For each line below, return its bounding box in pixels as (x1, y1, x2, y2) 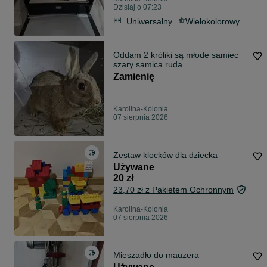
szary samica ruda (113, 60, 182, 70)
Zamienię (113, 72, 154, 82)
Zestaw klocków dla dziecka (113, 150, 218, 160)
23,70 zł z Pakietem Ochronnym (113, 185, 234, 195)
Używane (113, 162, 154, 173)
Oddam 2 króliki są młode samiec (113, 50, 238, 60)
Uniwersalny (126, 16, 172, 26)
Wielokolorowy (185, 16, 240, 26)
